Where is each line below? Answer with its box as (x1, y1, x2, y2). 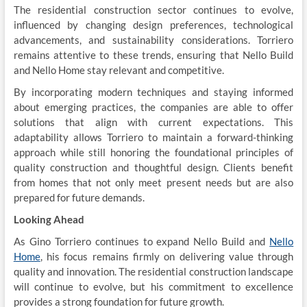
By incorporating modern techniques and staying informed (13, 86, 294, 98)
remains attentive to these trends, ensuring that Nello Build (13, 49, 294, 61)
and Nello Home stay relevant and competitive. (13, 64, 224, 76)
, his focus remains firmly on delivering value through (40, 250, 294, 262)
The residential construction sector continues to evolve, (13, 3, 294, 16)
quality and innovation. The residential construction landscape (13, 265, 294, 278)
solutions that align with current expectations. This (13, 116, 294, 128)
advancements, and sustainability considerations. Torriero (13, 34, 294, 46)
